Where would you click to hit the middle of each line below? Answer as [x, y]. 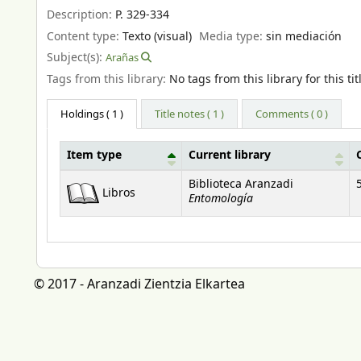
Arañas [122, 58]
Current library [230, 156]
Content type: [85, 36]
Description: [81, 15]
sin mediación [304, 36]
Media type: [233, 36]
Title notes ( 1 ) [190, 114]
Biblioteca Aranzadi [241, 185]
